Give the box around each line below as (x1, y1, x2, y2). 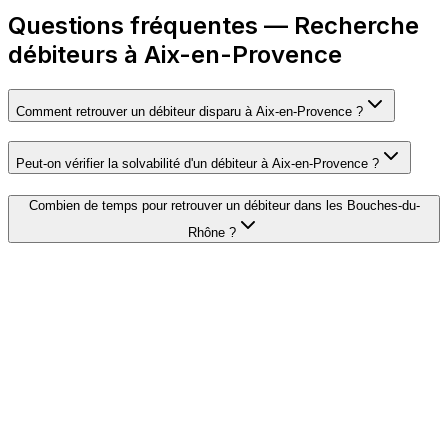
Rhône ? (188, 225, 236, 241)
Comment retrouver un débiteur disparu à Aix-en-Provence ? (16, 103, 363, 119)
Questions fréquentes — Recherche (8, 10, 419, 40)
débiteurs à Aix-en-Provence (8, 39, 342, 69)
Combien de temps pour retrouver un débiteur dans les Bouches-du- (28, 198, 420, 214)
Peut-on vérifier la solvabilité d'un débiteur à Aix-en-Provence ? (16, 155, 379, 171)
